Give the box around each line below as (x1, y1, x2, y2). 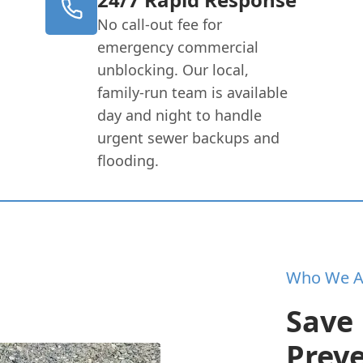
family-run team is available (97, 82, 288, 102)
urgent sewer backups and (97, 127, 280, 147)
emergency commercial (97, 36, 259, 57)
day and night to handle (97, 105, 263, 125)
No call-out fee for (97, 14, 223, 34)
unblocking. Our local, (97, 59, 250, 79)
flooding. (97, 150, 160, 170)
